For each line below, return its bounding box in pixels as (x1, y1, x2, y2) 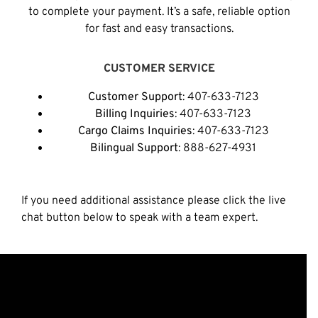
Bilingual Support (90, 141, 178, 155)
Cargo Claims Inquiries (77, 124, 192, 138)
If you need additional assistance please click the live (21, 193, 286, 208)
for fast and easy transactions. (84, 21, 234, 36)
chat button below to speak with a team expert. (21, 210, 258, 225)
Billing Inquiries (95, 106, 175, 121)
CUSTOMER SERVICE (103, 61, 215, 76)
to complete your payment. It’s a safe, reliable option (28, 4, 290, 19)
